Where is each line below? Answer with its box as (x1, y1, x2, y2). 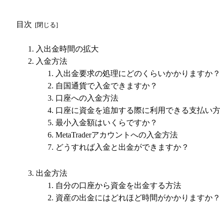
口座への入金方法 (55, 94, 118, 103)
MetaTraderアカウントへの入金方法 (55, 131, 178, 139)
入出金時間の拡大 (36, 45, 99, 54)
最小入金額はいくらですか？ (55, 118, 158, 127)
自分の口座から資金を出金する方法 (55, 181, 181, 190)
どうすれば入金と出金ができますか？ (55, 143, 189, 152)
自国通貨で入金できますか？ (55, 82, 158, 90)
